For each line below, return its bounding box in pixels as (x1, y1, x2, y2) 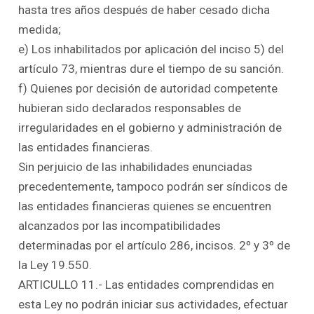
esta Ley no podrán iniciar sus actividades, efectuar (18, 296, 289, 311)
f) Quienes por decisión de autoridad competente (18, 81, 278, 95)
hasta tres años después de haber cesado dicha (18, 2, 271, 17)
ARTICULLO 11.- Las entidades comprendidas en (18, 277, 275, 292)
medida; (18, 22, 62, 36)
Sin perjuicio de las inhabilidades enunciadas (18, 159, 253, 174)
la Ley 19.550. (18, 257, 93, 272)
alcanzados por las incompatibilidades (18, 218, 221, 233)
